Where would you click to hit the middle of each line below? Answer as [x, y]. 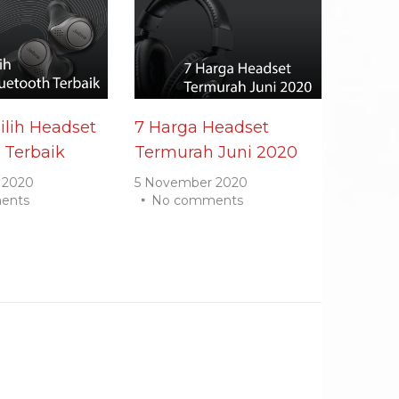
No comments [197, 201]
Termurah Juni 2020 [216, 153]
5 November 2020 [191, 183]
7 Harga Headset [202, 128]
